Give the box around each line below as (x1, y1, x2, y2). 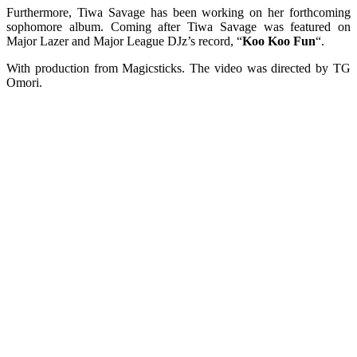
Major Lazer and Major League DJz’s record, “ (6, 33, 242, 48)
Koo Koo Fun (242, 33, 316, 48)
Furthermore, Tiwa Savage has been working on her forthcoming (6, 5, 351, 19)
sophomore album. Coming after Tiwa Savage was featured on (6, 19, 351, 33)
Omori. (6, 75, 42, 89)
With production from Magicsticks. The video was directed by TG (6, 61, 351, 75)
